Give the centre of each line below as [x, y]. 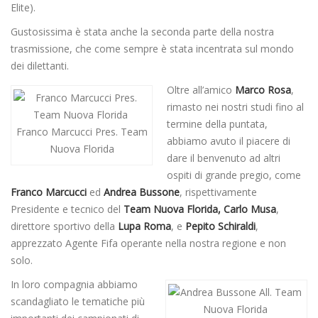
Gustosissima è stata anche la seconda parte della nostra [142, 32]
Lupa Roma [144, 226]
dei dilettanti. [40, 66]
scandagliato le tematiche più [78, 302]
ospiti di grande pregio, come [234, 175]
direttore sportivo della [64, 226]
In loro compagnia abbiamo [74, 285]
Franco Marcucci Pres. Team [82, 132]
